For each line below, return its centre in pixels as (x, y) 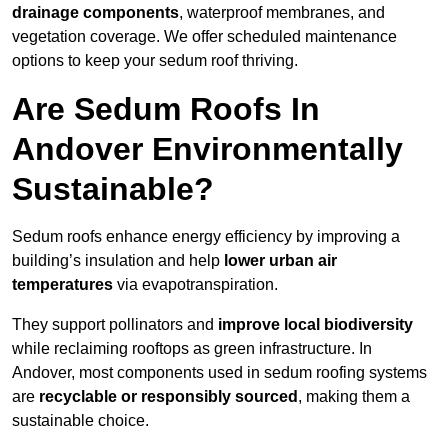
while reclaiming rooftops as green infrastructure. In (192, 349)
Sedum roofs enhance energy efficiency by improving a (206, 237)
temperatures (62, 285)
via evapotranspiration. (195, 285)
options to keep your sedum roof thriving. (155, 61)
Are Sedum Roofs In (166, 109)
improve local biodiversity (315, 325)
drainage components (95, 13)
